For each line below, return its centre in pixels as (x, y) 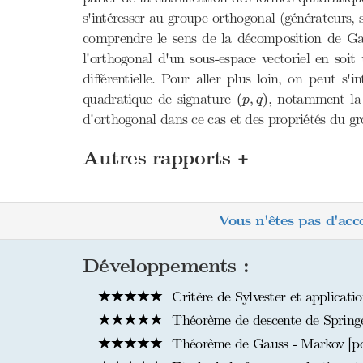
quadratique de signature (160, 99)
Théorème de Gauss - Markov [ (260, 344)
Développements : (166, 266)
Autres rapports (160, 158)
